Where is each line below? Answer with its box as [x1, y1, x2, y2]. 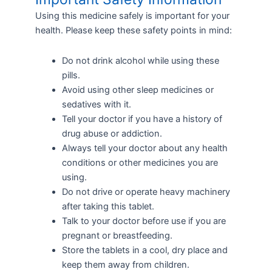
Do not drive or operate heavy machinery [61, 186, 230, 197]
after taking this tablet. [61, 200, 154, 212]
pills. [61, 69, 80, 81]
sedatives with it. [61, 98, 131, 110]
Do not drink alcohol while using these [61, 55, 219, 66]
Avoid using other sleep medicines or [61, 84, 214, 95]
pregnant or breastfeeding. [61, 229, 172, 241]
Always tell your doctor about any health [61, 142, 228, 154]
